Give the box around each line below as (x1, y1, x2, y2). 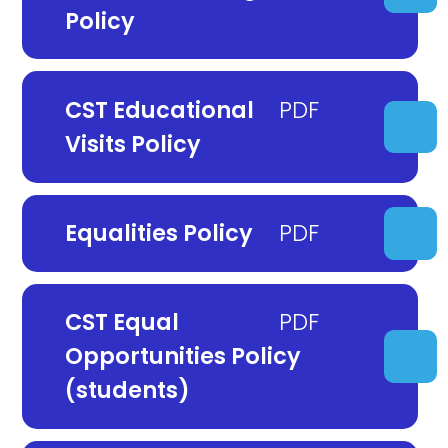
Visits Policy (64, 128, 201, 161)
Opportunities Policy (64, 340, 301, 373)
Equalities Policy (64, 217, 253, 250)
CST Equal (64, 306, 179, 339)
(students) (64, 374, 190, 407)
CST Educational (64, 94, 254, 127)
